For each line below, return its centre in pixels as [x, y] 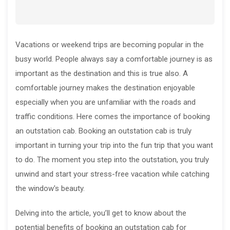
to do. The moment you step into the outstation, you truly [112, 160]
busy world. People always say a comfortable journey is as [114, 59]
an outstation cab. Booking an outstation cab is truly [103, 131]
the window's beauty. [50, 189]
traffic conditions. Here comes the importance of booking [113, 117]
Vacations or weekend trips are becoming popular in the [110, 45]
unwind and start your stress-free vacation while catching [112, 174]
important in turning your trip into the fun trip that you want [114, 146]
